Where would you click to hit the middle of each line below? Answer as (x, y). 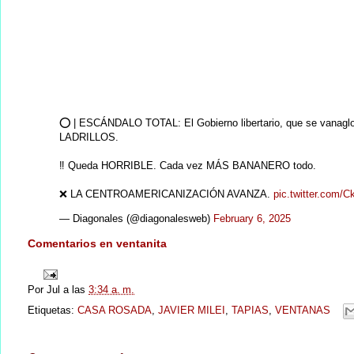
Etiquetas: (53, 310)
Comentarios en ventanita (97, 243)
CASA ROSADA (115, 310)
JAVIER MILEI (192, 310)
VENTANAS (303, 310)
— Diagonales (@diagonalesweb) (136, 218)
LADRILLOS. (89, 137)
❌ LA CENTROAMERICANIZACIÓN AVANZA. (166, 194)
